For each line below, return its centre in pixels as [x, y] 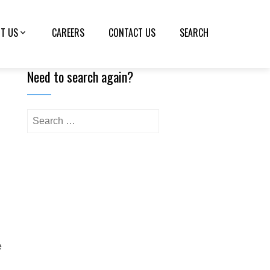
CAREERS [68, 32]
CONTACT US [132, 32]
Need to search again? [80, 77]
